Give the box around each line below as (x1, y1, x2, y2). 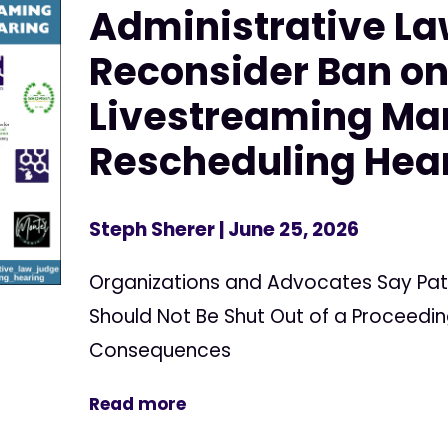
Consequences (89, 336, 232, 364)
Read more (89, 391, 187, 416)
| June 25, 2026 (215, 215, 360, 243)
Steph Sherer (89, 215, 216, 243)
